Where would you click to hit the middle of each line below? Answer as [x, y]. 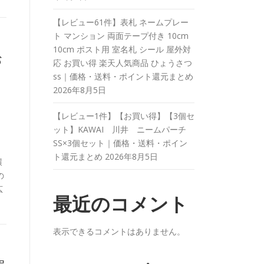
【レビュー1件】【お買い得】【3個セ [124, 116]
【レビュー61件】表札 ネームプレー [121, 22]
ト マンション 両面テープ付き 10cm [121, 36]
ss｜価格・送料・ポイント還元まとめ [123, 76]
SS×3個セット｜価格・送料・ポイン [120, 143]
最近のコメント [121, 204]
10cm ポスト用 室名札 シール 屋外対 [122, 49]
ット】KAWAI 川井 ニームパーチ [124, 129]
